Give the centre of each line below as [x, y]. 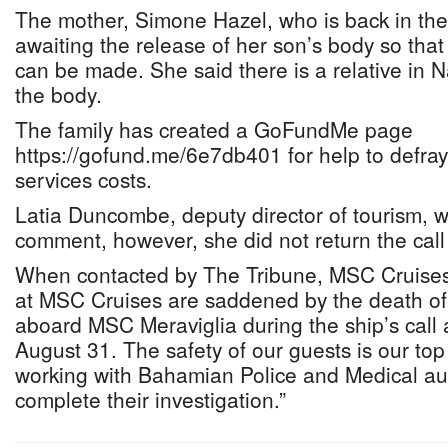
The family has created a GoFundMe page [214, 129]
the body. [58, 94]
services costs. [83, 179]
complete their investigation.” [150, 399]
